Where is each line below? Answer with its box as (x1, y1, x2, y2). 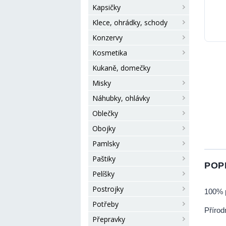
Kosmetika (92, 48, 127, 58)
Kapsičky (92, 3, 121, 12)
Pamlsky (92, 139, 120, 148)
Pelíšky (92, 169, 115, 179)
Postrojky (92, 184, 124, 194)
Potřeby (92, 199, 119, 209)
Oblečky (92, 108, 118, 118)
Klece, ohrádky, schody (92, 18, 167, 27)
